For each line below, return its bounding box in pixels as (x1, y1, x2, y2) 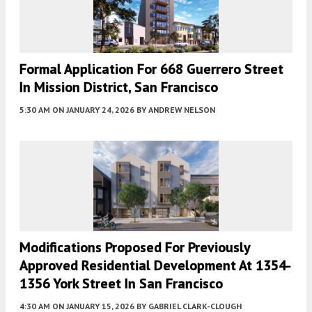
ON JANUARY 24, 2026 (52, 104, 134, 116)
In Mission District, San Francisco (19, 78, 218, 97)
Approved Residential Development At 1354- (19, 256, 291, 275)
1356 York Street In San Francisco (19, 274, 223, 293)
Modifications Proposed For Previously (19, 238, 250, 257)
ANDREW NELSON (148, 104, 215, 116)
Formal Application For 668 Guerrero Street (19, 60, 283, 79)
